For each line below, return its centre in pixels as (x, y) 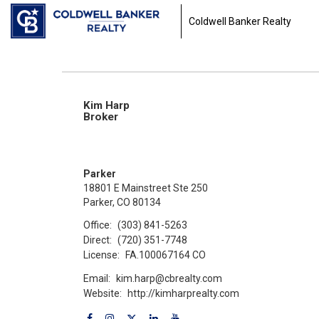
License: (101, 255)
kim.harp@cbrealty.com (169, 278)
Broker (101, 117)
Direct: (98, 240)
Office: (98, 225)
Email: (97, 278)
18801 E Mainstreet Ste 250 (146, 188)
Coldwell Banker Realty (240, 21)
